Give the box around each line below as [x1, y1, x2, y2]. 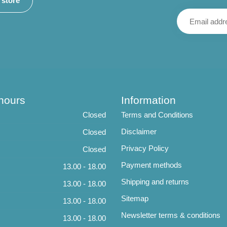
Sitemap [121, 194, 148, 203]
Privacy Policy [121, 143, 169, 153]
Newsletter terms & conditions [121, 210, 220, 219]
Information [121, 94, 176, 106]
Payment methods [121, 160, 182, 169]
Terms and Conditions [121, 110, 193, 119]
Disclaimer [121, 127, 157, 136]
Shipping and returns [121, 177, 189, 186]
